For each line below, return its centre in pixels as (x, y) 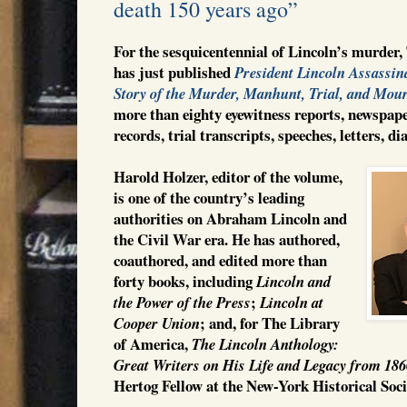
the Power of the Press (182, 302)
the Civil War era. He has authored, (227, 239)
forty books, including (185, 281)
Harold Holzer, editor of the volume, (228, 176)
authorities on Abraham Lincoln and (230, 218)
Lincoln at (292, 302)
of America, (153, 343)
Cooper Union (157, 323)
